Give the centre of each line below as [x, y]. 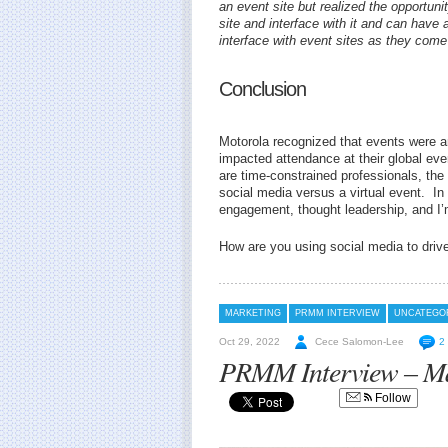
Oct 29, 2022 [249, 341]
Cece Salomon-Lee [359, 341]
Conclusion [262, 88]
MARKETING [253, 313]
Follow [391, 398]
